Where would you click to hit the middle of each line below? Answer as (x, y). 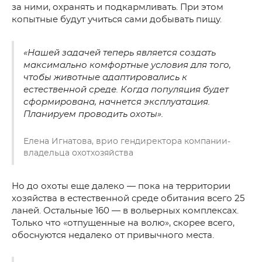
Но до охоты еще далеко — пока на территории (121, 186)
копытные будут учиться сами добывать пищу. (117, 20)
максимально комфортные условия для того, (127, 65)
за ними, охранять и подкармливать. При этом (118, 7)
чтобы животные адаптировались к (105, 77)
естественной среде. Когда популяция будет (126, 90)
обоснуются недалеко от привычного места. (113, 235)
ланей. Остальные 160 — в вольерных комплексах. (125, 211)
